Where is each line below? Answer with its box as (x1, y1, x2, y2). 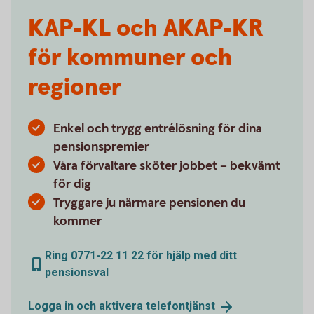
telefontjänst (146, 299, 215, 313)
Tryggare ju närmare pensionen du (53, 195, 245, 211)
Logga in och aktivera (28, 299, 146, 313)
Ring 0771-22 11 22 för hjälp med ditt (45, 249, 237, 262)
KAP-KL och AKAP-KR (28, 13, 263, 45)
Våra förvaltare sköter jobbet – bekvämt (53, 158, 280, 174)
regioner (28, 71, 121, 104)
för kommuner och (28, 42, 232, 74)
